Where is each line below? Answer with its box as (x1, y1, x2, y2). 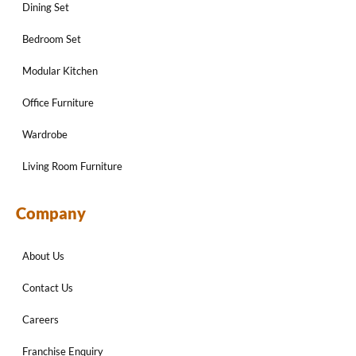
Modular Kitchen (22, 64, 98, 78)
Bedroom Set (22, 33, 81, 46)
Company (16, 203, 86, 223)
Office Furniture (22, 96, 94, 110)
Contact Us (22, 281, 73, 295)
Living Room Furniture (22, 160, 122, 173)
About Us (22, 250, 64, 263)
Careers (22, 313, 59, 327)
